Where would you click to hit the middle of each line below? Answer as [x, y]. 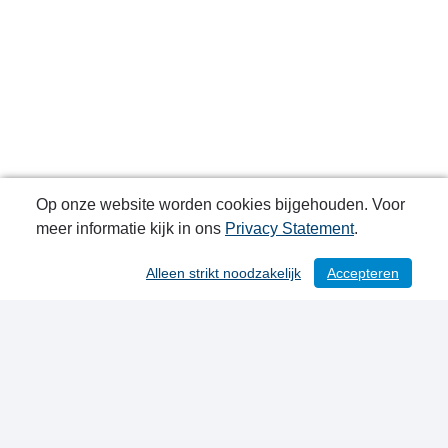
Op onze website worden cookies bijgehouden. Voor [220, 204]
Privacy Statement [289, 228]
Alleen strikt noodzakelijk [223, 273]
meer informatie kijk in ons [130, 228]
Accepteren [363, 273]
